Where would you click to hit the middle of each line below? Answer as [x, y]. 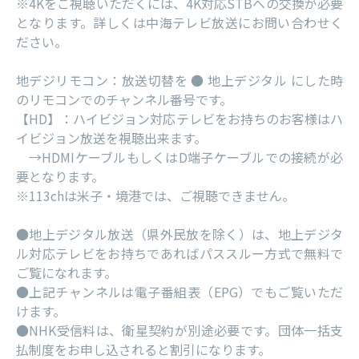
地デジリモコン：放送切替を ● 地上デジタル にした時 [179, 81]
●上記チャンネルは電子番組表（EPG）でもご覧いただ [179, 292]
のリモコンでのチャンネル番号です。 [124, 100]
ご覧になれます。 [67, 273]
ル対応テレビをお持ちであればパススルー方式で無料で [179, 254]
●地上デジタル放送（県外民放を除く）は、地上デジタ [179, 234]
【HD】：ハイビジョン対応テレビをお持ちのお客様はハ [179, 119]
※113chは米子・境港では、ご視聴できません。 [155, 196]
